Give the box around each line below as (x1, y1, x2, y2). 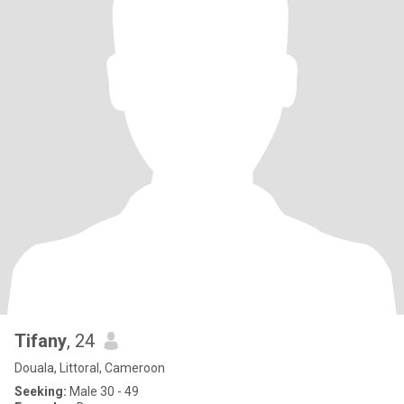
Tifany (14, 330, 67, 352)
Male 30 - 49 (67, 384, 139, 399)
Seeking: (14, 384, 67, 399)
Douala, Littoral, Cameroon (14, 361, 165, 375)
